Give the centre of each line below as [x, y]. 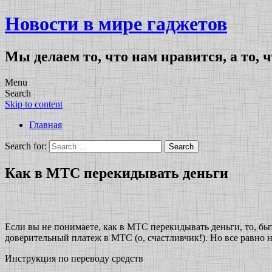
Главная [46, 124]
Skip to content [34, 104]
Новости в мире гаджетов [116, 24]
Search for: [26, 146]
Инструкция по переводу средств [74, 258]
